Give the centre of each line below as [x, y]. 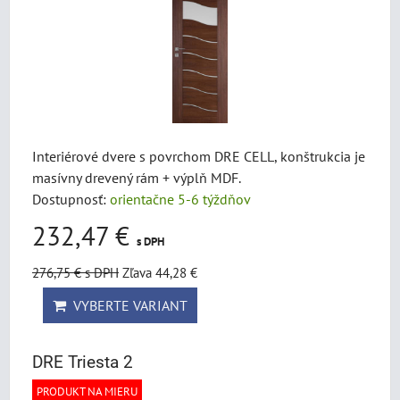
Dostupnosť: [71, 199]
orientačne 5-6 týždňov [180, 199]
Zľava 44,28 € [160, 272]
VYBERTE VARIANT [127, 305]
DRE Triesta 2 [83, 362]
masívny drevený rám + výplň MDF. [137, 178]
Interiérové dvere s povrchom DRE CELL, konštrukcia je [199, 156]
